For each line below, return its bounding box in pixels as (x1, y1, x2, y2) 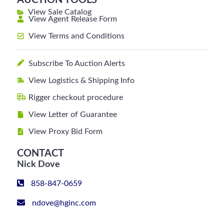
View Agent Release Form (28, 15, 117, 23)
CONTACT (17, 148, 64, 158)
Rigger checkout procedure (28, 93, 123, 101)
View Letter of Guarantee (28, 110, 117, 118)
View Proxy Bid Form (28, 127, 102, 135)
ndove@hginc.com (32, 199, 96, 207)
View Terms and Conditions (28, 32, 124, 40)
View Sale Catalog (26, 8, 92, 16)
